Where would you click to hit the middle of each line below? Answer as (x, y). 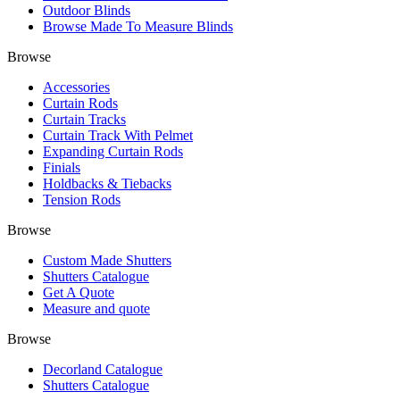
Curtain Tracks (84, 119)
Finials (62, 167)
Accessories (76, 87)
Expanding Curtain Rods (113, 151)
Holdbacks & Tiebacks (107, 183)
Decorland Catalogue (103, 369)
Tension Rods (82, 200)
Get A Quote (79, 292)
